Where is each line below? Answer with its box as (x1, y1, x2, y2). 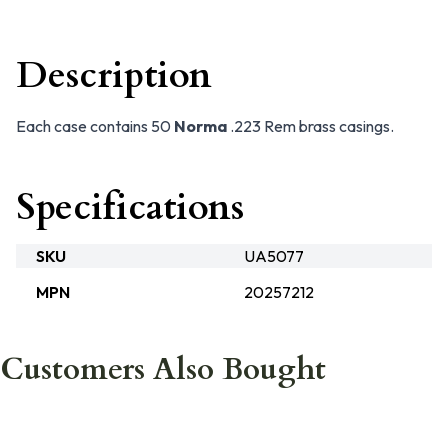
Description (16, 51, 212, 100)
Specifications (16, 183, 244, 232)
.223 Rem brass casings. (227, 116, 394, 136)
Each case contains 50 (16, 116, 174, 136)
